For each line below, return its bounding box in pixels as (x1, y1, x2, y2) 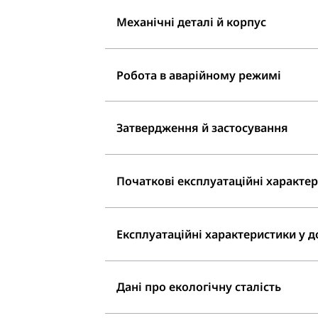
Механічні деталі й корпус (116, 13, 266, 30)
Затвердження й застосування (116, 120, 288, 136)
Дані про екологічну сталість (116, 279, 281, 295)
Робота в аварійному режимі (116, 67, 281, 83)
